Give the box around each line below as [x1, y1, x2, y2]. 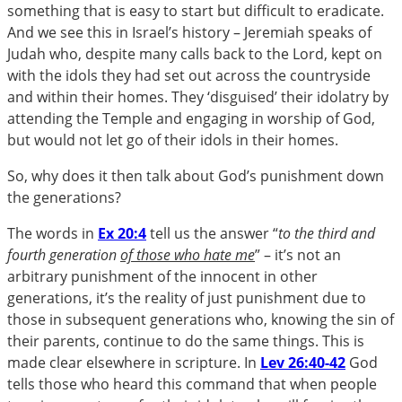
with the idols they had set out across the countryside [7, 65, 371, 85]
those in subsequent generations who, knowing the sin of [7, 309, 394, 329]
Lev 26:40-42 [260, 352, 345, 372]
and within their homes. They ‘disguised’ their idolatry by [7, 86, 389, 107]
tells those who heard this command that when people [7, 373, 377, 394]
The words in [7, 223, 98, 243]
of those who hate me [120, 244, 255, 265]
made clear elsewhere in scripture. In [7, 352, 260, 372]
